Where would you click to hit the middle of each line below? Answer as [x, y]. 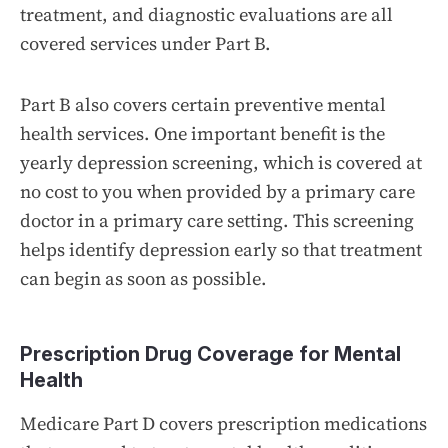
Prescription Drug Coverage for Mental [210, 353]
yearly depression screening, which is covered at [221, 162]
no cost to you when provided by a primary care [217, 191]
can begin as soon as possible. [143, 278]
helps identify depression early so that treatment [221, 249]
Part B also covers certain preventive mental [203, 104]
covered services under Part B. [145, 43]
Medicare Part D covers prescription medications [223, 423]
